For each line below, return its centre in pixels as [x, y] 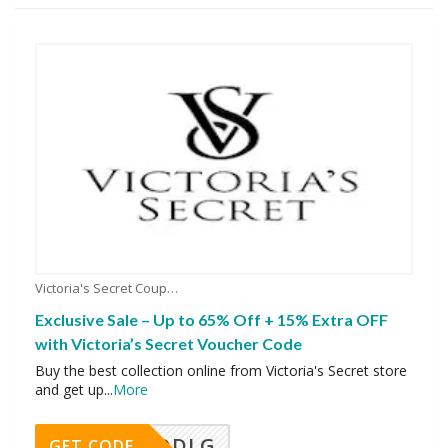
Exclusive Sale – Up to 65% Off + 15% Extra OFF [211, 319]
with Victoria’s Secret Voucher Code [168, 343]
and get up [69, 389]
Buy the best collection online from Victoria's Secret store [221, 370]
